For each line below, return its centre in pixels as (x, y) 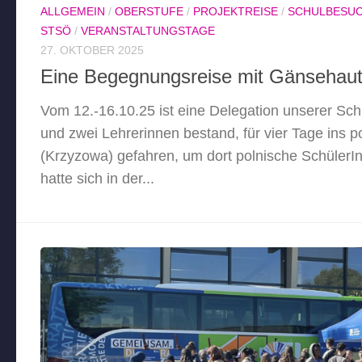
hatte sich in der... (97, 178)
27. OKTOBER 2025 (92, 50)
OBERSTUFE (149, 11)
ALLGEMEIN (73, 11)
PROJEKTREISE (236, 11)
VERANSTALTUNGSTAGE (148, 30)
